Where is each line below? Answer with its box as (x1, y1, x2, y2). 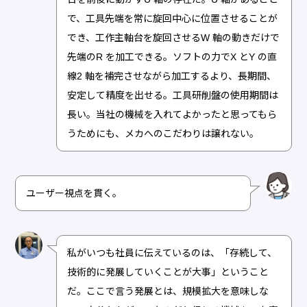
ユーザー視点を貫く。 (26, 188, 123, 199)
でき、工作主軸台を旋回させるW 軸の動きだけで (67, 32, 280, 44)
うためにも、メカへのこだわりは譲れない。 (67, 128, 260, 140)
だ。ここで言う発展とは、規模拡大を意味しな (67, 286, 269, 297)
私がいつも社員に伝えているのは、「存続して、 (67, 247, 278, 259)
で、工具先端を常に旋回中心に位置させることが (67, 13, 278, 25)
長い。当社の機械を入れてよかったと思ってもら (67, 109, 278, 121)
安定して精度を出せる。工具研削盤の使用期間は (67, 90, 279, 101)
